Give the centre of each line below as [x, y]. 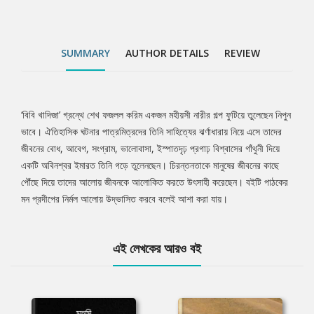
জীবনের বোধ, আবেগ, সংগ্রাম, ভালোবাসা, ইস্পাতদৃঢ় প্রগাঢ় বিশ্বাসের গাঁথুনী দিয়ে [150, 149]
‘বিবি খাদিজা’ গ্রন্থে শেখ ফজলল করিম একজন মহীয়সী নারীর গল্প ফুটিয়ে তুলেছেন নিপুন [156, 115]
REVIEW [242, 53]
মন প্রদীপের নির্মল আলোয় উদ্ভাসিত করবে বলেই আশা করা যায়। [124, 199]
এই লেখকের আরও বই [157, 248]
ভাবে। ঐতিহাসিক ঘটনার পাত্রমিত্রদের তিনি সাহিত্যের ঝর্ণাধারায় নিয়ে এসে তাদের [151, 132]
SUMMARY [86, 53]
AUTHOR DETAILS [167, 53]
